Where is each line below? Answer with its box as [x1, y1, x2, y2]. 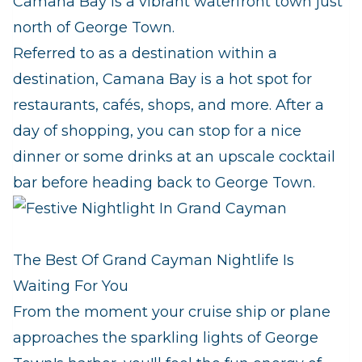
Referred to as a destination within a [13, 44, 277, 63]
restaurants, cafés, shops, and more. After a [13, 96, 324, 115]
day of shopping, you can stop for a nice [13, 122, 301, 141]
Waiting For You [13, 277, 128, 296]
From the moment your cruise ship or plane [13, 303, 330, 322]
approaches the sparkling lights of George [13, 329, 318, 347]
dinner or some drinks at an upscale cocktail [13, 148, 335, 166]
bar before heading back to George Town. [13, 174, 315, 192]
